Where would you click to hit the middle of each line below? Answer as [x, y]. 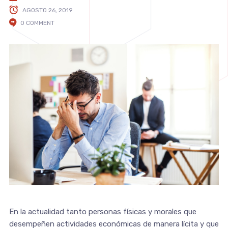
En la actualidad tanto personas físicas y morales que [103, 211]
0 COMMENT [37, 23]
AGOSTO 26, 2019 [47, 10]
